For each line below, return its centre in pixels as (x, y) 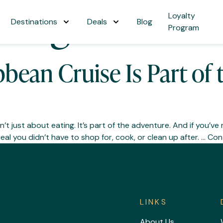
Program (184, 28)
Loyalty (182, 16)
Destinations (34, 22)
